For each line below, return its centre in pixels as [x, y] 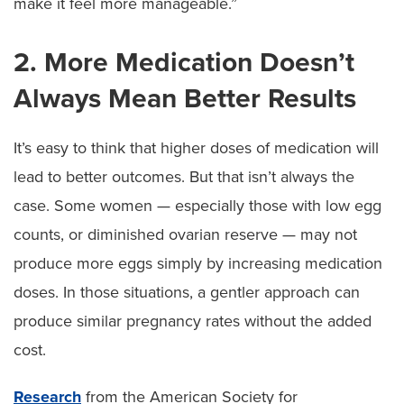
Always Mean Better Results [185, 98]
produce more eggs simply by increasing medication [198, 263]
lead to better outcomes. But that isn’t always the [184, 176]
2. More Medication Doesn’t [184, 62]
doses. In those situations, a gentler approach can [187, 292]
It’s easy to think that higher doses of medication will [196, 147]
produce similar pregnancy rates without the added [193, 321]
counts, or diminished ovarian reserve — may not [185, 234]
